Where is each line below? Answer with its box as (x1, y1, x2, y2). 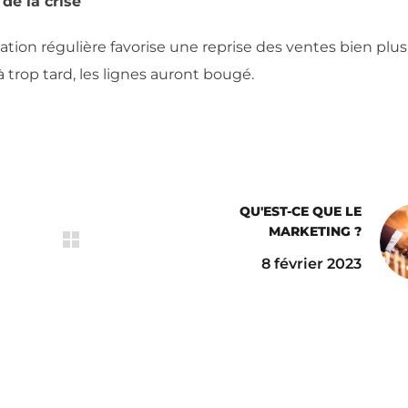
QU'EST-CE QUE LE (239, 203, 362, 219)
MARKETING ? (268, 223, 362, 240)
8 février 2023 (260, 255, 362, 272)
